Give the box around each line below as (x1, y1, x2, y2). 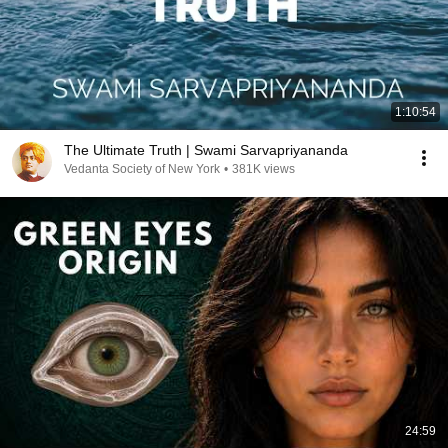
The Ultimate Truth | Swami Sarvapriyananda (64, 142, 348, 158)
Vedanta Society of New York (64, 162, 220, 176)
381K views (232, 162, 295, 176)
